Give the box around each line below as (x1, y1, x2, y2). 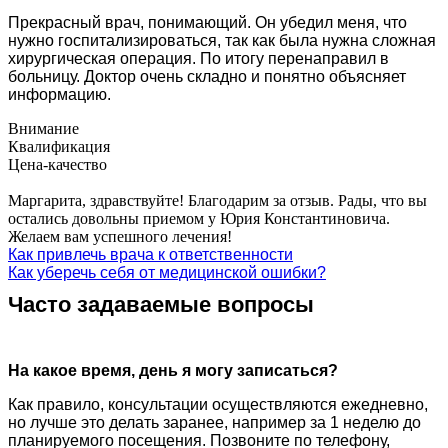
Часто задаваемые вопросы (8, 291, 314, 317)
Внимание (8, 119, 79, 137)
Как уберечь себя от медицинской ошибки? (8, 263, 326, 281)
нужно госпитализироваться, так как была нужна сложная (8, 31, 436, 49)
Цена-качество (8, 155, 107, 173)
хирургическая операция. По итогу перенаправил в (8, 49, 389, 67)
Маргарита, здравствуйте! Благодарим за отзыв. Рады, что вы (8, 191, 427, 209)
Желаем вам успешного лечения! (8, 227, 232, 245)
